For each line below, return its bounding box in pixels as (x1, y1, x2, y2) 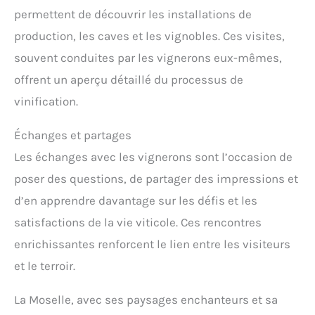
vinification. (14, 94, 78, 108)
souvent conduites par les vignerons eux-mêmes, (14, 50, 282, 65)
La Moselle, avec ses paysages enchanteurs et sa (14, 292, 278, 307)
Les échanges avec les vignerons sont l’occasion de (14, 149, 292, 164)
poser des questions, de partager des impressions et (14, 171, 298, 186)
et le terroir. (14, 258, 75, 273)
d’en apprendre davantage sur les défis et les (14, 193, 257, 207)
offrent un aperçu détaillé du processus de (14, 72, 243, 86)
